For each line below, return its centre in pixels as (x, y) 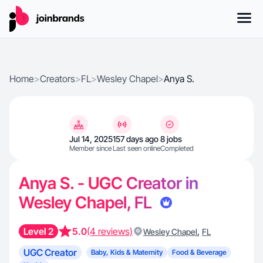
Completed (177, 148)
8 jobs (171, 139)
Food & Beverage (199, 252)
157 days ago (136, 139)
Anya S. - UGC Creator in (109, 183)
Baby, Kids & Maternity (127, 252)
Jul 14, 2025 (91, 139)
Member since (90, 148)
